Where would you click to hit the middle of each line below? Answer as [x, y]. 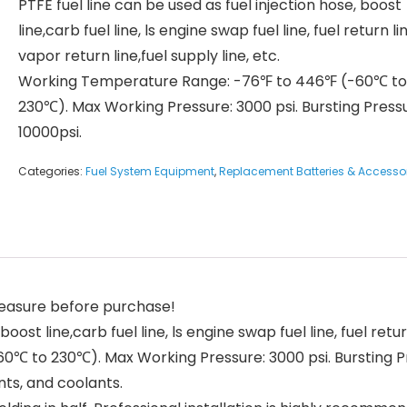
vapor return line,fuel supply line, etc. [149, 56]
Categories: [52, 171]
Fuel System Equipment [150, 171]
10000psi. [50, 132]
